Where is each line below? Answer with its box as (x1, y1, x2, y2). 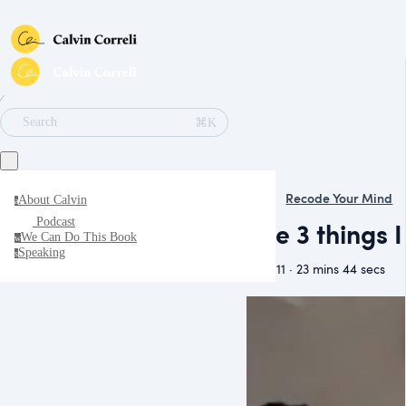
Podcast (36, 215, 75, 228)
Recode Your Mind (285, 189, 393, 207)
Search (23, 115, 57, 129)
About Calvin (18, 193, 87, 207)
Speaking (18, 246, 65, 259)
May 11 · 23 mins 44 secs (246, 259, 385, 277)
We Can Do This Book (21, 230, 137, 244)
